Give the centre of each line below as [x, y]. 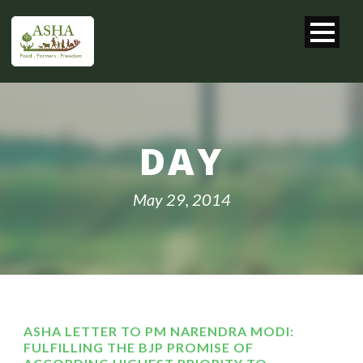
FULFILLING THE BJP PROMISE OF [139, 347]
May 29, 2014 [181, 199]
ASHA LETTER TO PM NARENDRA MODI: [159, 331]
